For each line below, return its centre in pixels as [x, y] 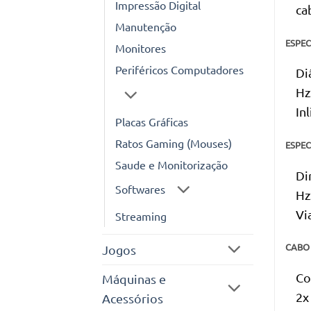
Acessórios [133, 299]
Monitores [141, 48]
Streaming [141, 216]
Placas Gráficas [152, 121]
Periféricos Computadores [179, 70]
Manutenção [146, 27]
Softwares [140, 188]
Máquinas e [134, 279]
